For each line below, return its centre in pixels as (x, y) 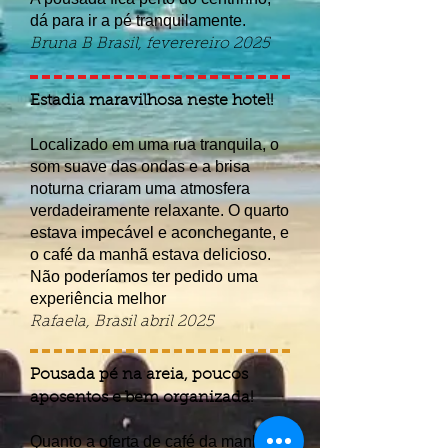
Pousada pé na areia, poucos (139, 375)
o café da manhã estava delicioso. (150, 254)
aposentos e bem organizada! (142, 398)
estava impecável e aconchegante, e (159, 232)
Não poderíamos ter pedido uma (144, 276)
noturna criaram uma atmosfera (140, 188)
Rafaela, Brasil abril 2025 (122, 322)
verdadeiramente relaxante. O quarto (159, 210)
